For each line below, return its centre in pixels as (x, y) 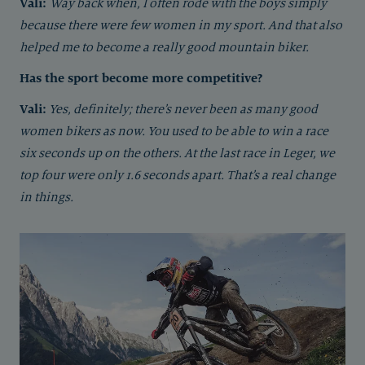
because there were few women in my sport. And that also (181, 25)
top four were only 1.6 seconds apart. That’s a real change (178, 175)
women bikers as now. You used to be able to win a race (174, 131)
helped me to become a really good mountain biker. (164, 47)
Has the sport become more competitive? (141, 78)
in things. (46, 197)
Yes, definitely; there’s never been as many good (183, 109)
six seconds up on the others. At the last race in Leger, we (177, 153)
